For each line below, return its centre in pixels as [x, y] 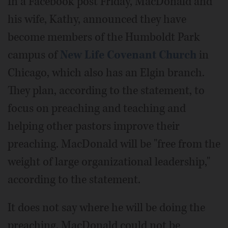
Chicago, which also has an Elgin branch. [106, 73]
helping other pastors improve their [94, 126]
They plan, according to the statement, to [106, 90]
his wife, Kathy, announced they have [97, 19]
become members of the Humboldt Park [104, 37]
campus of [34, 55]
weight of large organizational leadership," [109, 162]
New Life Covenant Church [128, 55]
